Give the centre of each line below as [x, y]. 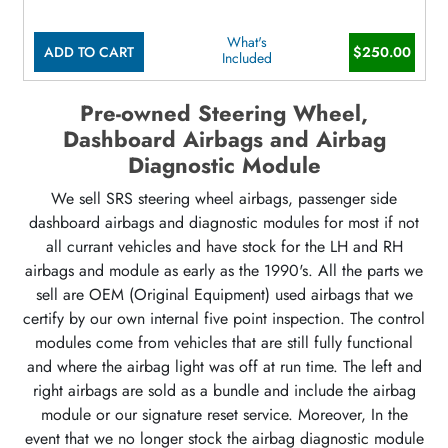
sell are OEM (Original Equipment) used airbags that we [224, 295]
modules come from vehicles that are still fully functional [224, 343]
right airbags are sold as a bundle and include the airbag [224, 391]
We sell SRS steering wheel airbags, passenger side [224, 199]
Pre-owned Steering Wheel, [224, 114]
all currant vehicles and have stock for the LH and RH [224, 247]
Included [246, 58]
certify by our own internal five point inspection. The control [224, 319]
